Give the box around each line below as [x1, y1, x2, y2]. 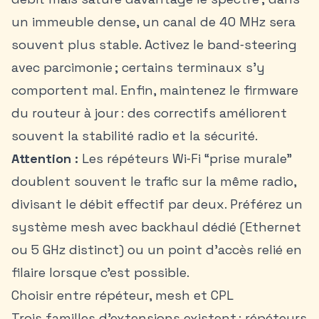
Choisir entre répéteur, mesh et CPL [11, 287, 234, 303]
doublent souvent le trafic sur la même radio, [11, 173, 296, 189]
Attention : [11, 150, 78, 167]
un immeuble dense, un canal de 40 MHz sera [11, 14, 296, 30]
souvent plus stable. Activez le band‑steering [11, 36, 297, 53]
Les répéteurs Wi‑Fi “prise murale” [78, 150, 292, 167]
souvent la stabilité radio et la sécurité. [11, 127, 258, 144]
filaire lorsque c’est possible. [11, 264, 189, 281]
